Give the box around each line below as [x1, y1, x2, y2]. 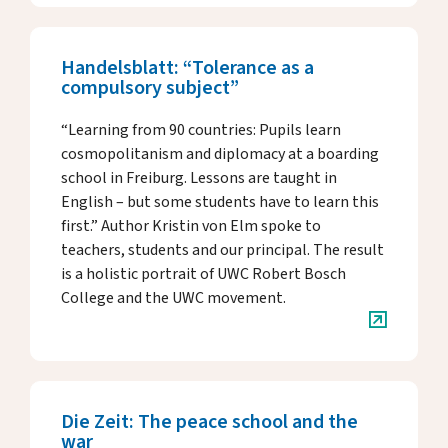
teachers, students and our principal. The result [61, 239, 384, 261]
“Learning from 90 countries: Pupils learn [61, 119, 341, 141]
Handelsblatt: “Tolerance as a [61, 54, 314, 82]
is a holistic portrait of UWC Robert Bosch [61, 263, 346, 285]
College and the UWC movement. [61, 287, 286, 309]
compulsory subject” [61, 74, 239, 102]
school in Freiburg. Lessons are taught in [61, 167, 337, 189]
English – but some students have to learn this [61, 191, 379, 213]
